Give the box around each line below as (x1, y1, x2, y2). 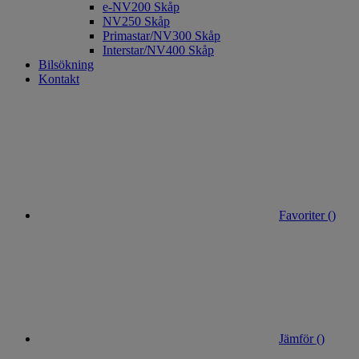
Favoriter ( (279, 208, 332, 222)
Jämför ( (279, 332, 321, 345)
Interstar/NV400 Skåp (103, 43, 214, 57)
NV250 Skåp (103, 14, 170, 28)
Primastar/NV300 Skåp (103, 29, 220, 42)
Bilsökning (38, 58, 94, 71)
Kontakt (38, 72, 79, 86)
